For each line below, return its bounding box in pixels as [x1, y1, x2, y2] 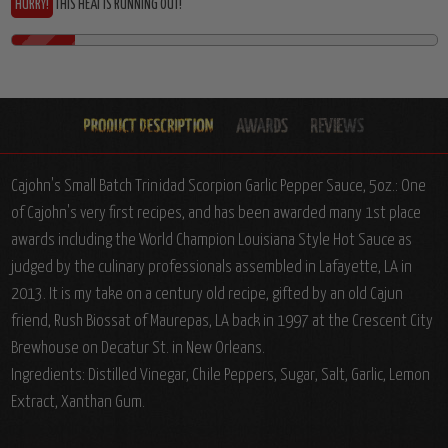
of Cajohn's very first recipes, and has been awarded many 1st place [10, 204, 421, 222]
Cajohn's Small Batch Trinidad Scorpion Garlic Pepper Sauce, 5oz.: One [10, 177, 426, 195]
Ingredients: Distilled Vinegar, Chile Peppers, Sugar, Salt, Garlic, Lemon [10, 366, 430, 384]
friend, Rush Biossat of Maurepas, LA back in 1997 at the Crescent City [10, 312, 433, 330]
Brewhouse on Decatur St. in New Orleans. [10, 339, 265, 357]
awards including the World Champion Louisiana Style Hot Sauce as [10, 231, 412, 249]
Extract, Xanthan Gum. [10, 393, 145, 411]
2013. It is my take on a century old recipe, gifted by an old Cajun [10, 285, 403, 303]
